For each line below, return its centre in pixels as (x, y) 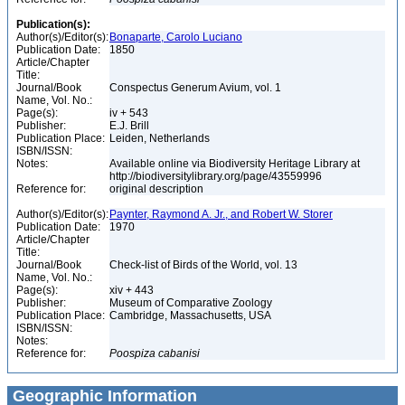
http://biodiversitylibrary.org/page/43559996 (217, 176)
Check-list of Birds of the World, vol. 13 (205, 265)
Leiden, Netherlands (161, 138)
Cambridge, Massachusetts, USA (192, 316)
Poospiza (132, 353)
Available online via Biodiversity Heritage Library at (235, 164)
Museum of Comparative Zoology (192, 303)
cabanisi (179, 353)
